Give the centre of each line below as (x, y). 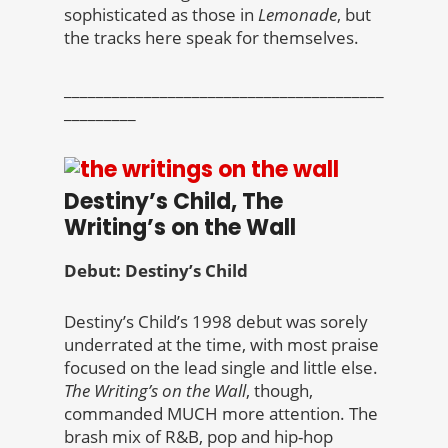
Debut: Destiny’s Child (156, 271)
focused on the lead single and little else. (221, 368)
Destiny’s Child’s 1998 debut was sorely (216, 322)
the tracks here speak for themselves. (211, 38)
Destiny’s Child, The (173, 202)
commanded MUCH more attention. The (221, 414)
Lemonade (297, 15)
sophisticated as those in (161, 15)
